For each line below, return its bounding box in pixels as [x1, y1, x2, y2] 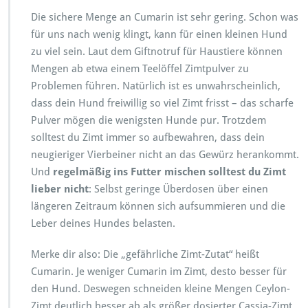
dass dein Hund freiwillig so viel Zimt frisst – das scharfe [31, 96, 294, 109]
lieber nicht [31, 182, 89, 195]
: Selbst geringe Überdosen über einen [89, 182, 268, 195]
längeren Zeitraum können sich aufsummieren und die [31, 199, 285, 212]
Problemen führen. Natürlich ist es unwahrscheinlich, [31, 79, 280, 92]
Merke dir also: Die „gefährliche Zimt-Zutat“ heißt [31, 247, 259, 261]
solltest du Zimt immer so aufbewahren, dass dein [31, 131, 265, 144]
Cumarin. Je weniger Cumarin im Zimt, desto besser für [31, 265, 287, 278]
